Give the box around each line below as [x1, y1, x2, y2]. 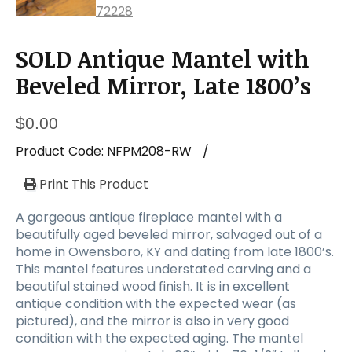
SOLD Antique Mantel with [16, 42, 310, 74]
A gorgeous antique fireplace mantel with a [16, 207, 282, 226]
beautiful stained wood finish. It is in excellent [16, 277, 290, 295]
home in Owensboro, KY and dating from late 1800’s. [16, 242, 334, 261]
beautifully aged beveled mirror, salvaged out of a [16, 225, 322, 244]
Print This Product [36, 174, 148, 193]
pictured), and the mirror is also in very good [16, 311, 289, 330]
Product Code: [16, 141, 107, 160]
